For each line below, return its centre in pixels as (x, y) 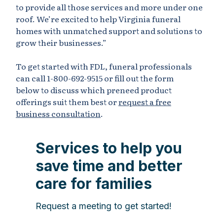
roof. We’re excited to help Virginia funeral (98, 19)
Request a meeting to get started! (104, 206)
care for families (94, 184)
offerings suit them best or (67, 102)
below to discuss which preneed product (94, 90)
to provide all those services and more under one (109, 7)
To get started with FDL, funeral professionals (104, 66)
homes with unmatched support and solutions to (109, 31)
